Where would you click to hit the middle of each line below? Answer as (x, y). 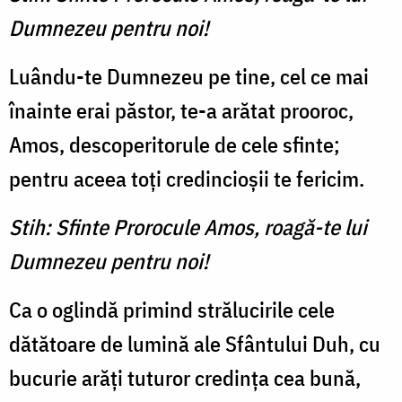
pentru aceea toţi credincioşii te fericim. (187, 179)
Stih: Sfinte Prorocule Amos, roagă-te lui (188, 227)
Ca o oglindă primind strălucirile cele (172, 310)
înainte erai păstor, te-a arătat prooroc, (181, 111)
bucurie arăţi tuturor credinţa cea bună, (185, 378)
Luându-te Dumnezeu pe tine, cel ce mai (189, 77)
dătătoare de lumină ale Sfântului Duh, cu (195, 344)
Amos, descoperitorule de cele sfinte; (175, 145)
